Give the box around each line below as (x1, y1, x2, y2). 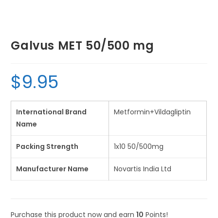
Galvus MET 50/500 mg (11, 37, 154, 54)
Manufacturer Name (16, 164, 89, 174)
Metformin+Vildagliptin (114, 107, 191, 117)
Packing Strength (16, 142, 79, 151)
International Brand (16, 107, 87, 117)
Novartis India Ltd (114, 164, 172, 174)
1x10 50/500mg (114, 142, 164, 151)
